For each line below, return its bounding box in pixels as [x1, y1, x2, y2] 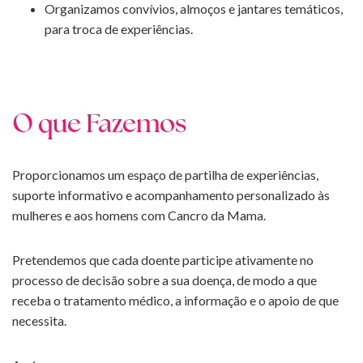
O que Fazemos [12, 113, 186, 139]
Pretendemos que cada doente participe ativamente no [12, 252, 314, 268]
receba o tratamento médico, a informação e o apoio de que [12, 293, 339, 309]
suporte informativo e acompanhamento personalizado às [12, 187, 330, 203]
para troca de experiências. [45, 21, 193, 37]
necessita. [12, 313, 66, 329]
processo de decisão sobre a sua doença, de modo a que [12, 272, 317, 288]
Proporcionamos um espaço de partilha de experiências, [12, 167, 318, 183]
